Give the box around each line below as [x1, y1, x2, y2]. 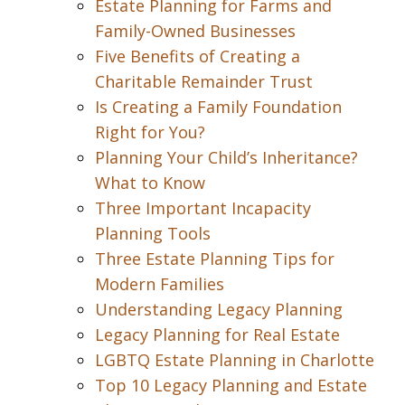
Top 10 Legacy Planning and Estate [95, 374, 367, 396]
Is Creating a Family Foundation [95, 96, 342, 118]
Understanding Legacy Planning [95, 298, 343, 320]
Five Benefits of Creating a [95, 45, 300, 67]
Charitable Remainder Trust [95, 71, 313, 92]
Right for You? [95, 121, 205, 143]
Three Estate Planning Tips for [95, 248, 334, 269]
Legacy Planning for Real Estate [95, 324, 340, 345]
